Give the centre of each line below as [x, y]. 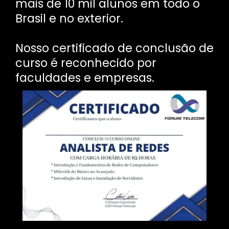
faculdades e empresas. [85, 78]
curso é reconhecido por [86, 63]
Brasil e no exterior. [69, 19]
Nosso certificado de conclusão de [114, 48]
